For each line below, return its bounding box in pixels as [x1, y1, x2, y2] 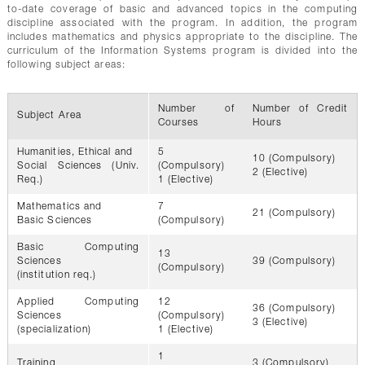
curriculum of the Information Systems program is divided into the [7, 46, 358, 56]
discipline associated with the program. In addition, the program [7, 19, 358, 29]
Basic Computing [16, 243, 139, 253]
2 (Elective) [252, 168, 308, 178]
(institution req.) [16, 270, 97, 280]
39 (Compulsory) [252, 257, 336, 266]
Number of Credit [252, 104, 348, 114]
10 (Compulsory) [252, 154, 336, 164]
